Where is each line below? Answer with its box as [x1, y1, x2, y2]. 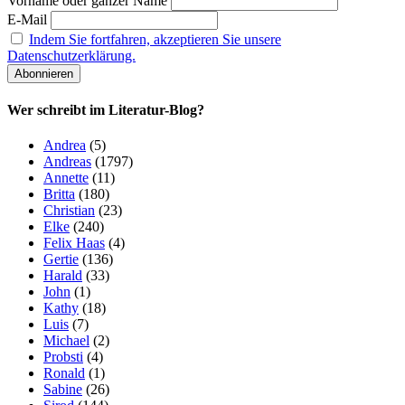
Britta [43, 186, 75, 202]
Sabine [43, 381, 82, 398]
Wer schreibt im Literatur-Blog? [7, 101, 204, 118]
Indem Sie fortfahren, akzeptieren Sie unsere [29, 31, 281, 47]
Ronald [43, 365, 85, 381]
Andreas [43, 154, 91, 170]
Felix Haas [43, 235, 105, 251]
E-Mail [7, 11, 47, 27]
